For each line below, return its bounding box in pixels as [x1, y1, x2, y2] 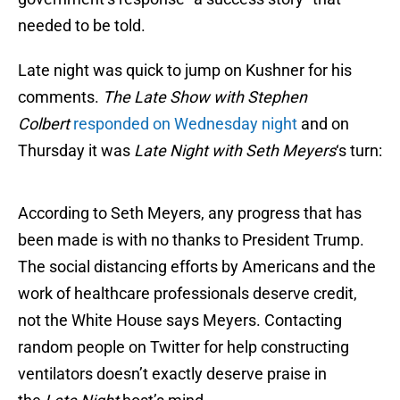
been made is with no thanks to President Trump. [18, 230, 364, 250]
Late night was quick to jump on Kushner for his [18, 61, 352, 80]
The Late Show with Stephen [103, 87, 307, 107]
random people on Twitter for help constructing [18, 337, 349, 357]
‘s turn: [336, 141, 382, 161]
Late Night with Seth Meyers [134, 141, 336, 161]
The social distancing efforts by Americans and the [18, 257, 376, 277]
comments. [18, 87, 103, 107]
